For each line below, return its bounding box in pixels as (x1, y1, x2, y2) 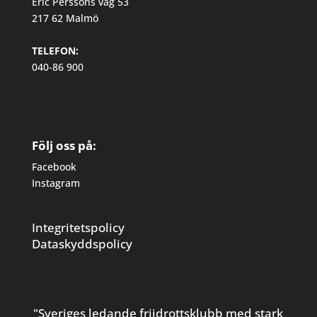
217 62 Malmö (31, 11, 98, 25)
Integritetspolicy (31, 219, 125, 236)
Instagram (31, 176, 80, 190)
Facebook (31, 160, 76, 174)
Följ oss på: (31, 137, 96, 154)
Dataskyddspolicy (31, 236, 132, 253)
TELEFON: (31, 43, 79, 57)
